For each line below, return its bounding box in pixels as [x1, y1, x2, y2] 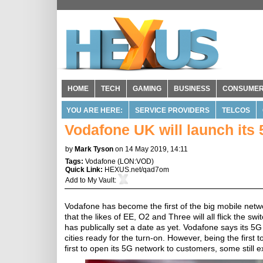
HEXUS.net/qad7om [104, 166, 169, 174]
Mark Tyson [75, 145, 113, 153]
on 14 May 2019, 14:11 [115, 145, 188, 153]
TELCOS [222, 106, 250, 114]
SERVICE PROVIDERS [135, 106, 210, 114]
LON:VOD [120, 157, 151, 166]
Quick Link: [65, 166, 104, 174]
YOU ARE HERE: [66, 106, 123, 114]
